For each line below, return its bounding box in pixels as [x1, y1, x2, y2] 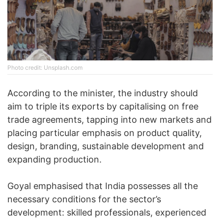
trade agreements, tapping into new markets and [7, 114, 212, 125]
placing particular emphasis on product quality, [7, 128, 202, 138]
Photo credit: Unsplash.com [7, 64, 82, 72]
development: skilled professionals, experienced [7, 207, 206, 218]
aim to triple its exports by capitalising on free [7, 101, 198, 112]
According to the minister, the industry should [7, 88, 198, 99]
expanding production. [7, 154, 102, 165]
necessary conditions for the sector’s [7, 194, 161, 205]
